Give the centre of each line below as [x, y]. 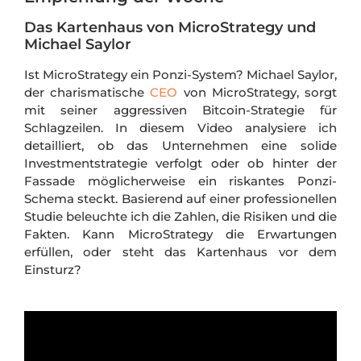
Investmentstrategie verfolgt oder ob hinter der [180, 164]
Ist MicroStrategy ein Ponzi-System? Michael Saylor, [180, 75]
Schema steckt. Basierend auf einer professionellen [180, 199]
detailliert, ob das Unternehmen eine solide [180, 146]
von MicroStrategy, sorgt [257, 93]
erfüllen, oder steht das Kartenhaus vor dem [180, 252]
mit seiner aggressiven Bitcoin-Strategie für [180, 110]
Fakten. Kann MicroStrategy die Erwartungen [180, 234]
